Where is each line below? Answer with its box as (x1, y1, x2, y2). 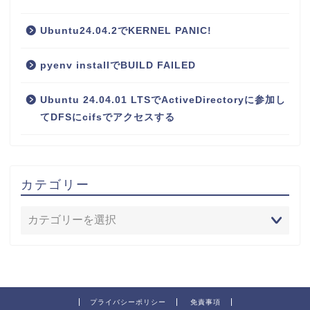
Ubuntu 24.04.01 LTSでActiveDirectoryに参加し (40, 94, 286, 105)
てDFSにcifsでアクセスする (40, 111, 175, 122)
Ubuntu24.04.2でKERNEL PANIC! (40, 25, 212, 36)
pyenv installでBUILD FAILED (40, 60, 196, 71)
